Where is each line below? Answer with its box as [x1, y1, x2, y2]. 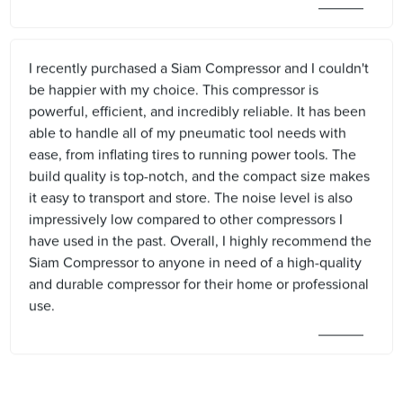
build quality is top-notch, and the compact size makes [29, 168, 371, 184]
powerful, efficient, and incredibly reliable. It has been [29, 103, 367, 119]
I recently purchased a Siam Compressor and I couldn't [29, 60, 370, 76]
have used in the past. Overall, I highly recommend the [29, 233, 372, 248]
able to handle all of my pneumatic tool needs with [29, 125, 347, 140]
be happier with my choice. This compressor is [29, 82, 319, 97]
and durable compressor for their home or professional [29, 276, 370, 291]
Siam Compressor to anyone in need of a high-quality [29, 255, 363, 270]
